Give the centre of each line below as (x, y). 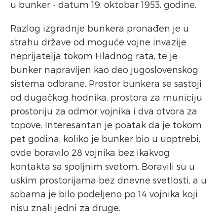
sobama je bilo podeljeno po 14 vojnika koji (104, 193)
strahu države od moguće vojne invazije (98, 41)
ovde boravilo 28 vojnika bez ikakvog (90, 152)
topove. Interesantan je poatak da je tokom (106, 124)
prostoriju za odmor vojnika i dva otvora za (104, 110)
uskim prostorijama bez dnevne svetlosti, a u (109, 180)
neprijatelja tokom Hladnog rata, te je (94, 55)
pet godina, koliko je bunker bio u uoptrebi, (105, 138)
